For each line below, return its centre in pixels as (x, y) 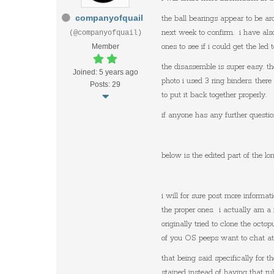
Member (105, 46)
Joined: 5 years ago (105, 72)
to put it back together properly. (215, 95)
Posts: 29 (105, 84)
